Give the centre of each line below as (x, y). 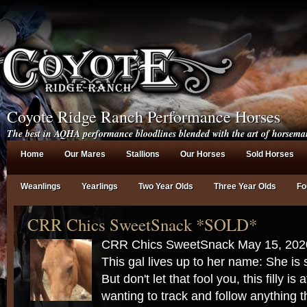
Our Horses (203, 154)
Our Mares (85, 154)
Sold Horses (270, 154)
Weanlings (41, 186)
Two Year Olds (166, 186)
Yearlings (100, 186)
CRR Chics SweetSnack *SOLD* (142, 224)
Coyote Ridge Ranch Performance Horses (144, 116)
